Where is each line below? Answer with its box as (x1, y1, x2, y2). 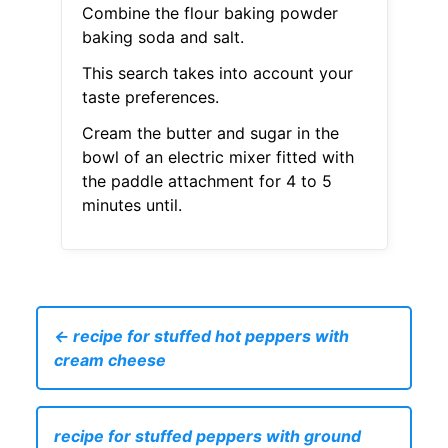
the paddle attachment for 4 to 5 (81, 171, 332, 192)
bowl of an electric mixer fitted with (81, 147, 354, 168)
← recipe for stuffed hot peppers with (54, 326, 349, 347)
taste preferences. (81, 87, 219, 108)
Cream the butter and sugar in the (81, 123, 339, 144)
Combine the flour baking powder (81, 3, 338, 24)
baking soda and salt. (81, 27, 244, 48)
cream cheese (54, 350, 166, 371)
